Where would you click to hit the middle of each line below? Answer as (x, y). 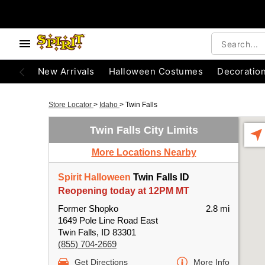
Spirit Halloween (94, 177)
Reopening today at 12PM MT (124, 191)
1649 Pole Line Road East (108, 220)
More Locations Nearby (144, 152)
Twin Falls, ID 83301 (97, 232)
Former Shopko (88, 209)
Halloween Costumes (156, 71)
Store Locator (71, 105)
